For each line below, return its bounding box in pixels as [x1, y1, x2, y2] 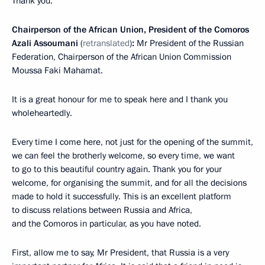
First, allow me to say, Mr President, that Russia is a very [12, 247, 229, 258]
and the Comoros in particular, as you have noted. [12, 218, 201, 230]
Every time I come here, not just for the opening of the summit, [12, 136, 253, 148]
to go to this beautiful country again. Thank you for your [12, 163, 222, 175]
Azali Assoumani [12, 37, 80, 49]
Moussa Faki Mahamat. [12, 64, 103, 76]
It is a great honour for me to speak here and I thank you [12, 93, 228, 105]
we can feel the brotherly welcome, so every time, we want [12, 150, 235, 161]
